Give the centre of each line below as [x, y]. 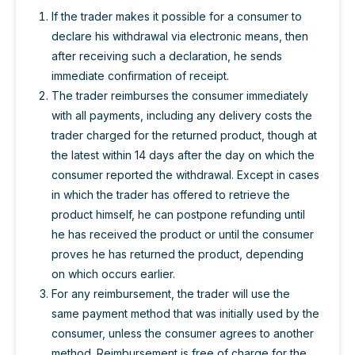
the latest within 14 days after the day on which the [183, 155]
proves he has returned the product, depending [177, 254]
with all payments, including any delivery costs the [182, 115]
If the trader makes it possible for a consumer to [177, 16]
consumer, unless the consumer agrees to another [183, 333]
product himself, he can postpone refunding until [178, 214]
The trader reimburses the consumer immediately [180, 95]
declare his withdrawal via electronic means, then [180, 36]
